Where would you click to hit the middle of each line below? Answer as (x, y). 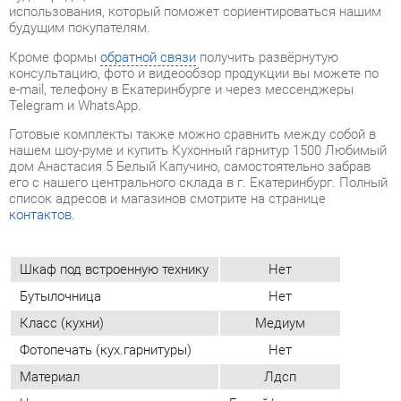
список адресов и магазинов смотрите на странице (160, 94)
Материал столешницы (87, 368)
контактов (38, 110)
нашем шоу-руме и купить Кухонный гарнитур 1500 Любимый (190, 48)
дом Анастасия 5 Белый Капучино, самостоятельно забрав (182, 64)
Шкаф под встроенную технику (110, 162)
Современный (269, 342)
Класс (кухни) (60, 213)
